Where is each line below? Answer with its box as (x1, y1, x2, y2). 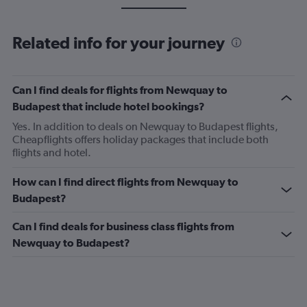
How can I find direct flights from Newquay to (12, 175, 238, 188)
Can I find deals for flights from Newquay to (12, 84, 228, 96)
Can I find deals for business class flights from (12, 220, 234, 232)
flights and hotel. (12, 146, 91, 159)
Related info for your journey (12, 33, 225, 52)
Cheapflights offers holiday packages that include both (12, 133, 269, 146)
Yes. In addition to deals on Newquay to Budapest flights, (12, 120, 278, 133)
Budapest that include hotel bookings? (12, 100, 205, 112)
